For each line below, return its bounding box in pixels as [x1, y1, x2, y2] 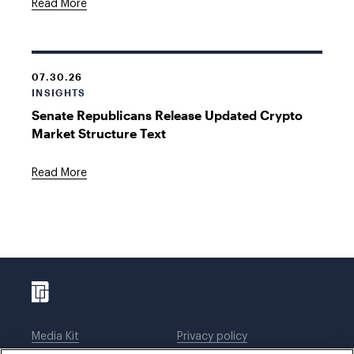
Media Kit [32, 331, 79, 342]
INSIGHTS [32, 87, 86, 98]
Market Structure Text [32, 126, 166, 141]
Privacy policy [177, 331, 247, 342]
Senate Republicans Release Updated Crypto [32, 107, 303, 122]
